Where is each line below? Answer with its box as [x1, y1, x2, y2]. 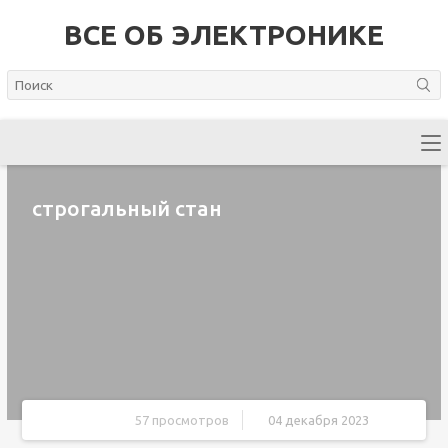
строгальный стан [31, 196, 222, 220]
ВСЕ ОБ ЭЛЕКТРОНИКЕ [63, 19, 384, 50]
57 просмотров [134, 413, 229, 427]
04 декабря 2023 [267, 413, 369, 427]
